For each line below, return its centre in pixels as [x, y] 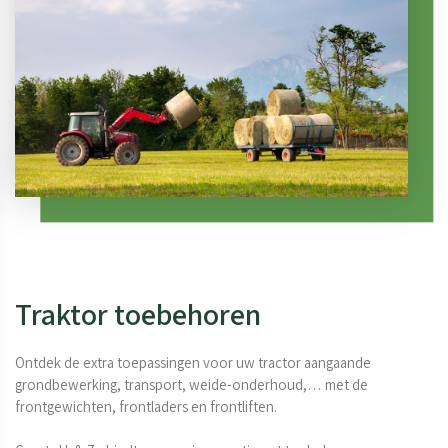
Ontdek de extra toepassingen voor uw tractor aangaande [194, 363]
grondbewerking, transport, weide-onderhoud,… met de [193, 385]
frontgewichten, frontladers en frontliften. [146, 407]
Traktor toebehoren [138, 313]
